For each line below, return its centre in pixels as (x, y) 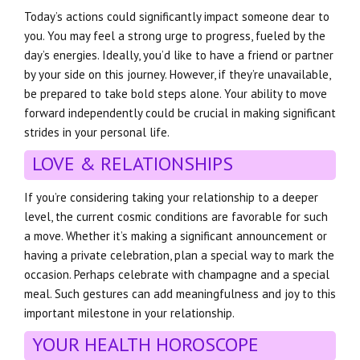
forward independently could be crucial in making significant (180, 112)
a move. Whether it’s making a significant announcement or (176, 235)
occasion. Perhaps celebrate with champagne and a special (177, 274)
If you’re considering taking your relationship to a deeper (171, 197)
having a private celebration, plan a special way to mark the (179, 255)
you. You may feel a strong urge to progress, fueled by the (175, 35)
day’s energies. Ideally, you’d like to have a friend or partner (179, 55)
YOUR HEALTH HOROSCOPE (145, 344)
